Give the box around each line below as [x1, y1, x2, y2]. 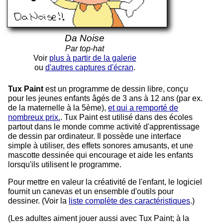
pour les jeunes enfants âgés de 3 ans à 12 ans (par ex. [8, 94, 203, 103]
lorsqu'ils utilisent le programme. [8, 160, 121, 169]
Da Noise [65, 32, 105, 43]
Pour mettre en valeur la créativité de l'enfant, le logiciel [8, 177, 202, 186]
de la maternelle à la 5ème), [8, 103, 108, 112]
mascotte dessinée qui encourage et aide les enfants [8, 150, 193, 159]
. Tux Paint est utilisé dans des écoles [60, 112, 193, 121]
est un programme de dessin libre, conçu [43, 84, 188, 93]
